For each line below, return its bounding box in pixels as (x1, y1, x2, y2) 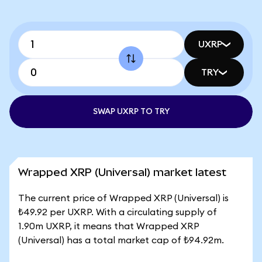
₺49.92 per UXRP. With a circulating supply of (18, 208, 217, 217)
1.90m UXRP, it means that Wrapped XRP (18, 222, 199, 231)
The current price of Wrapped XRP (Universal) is (18, 194, 229, 203)
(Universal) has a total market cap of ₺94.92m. (18, 236, 224, 245)
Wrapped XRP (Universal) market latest (18, 166, 226, 178)
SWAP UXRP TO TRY (92, 108, 170, 116)
